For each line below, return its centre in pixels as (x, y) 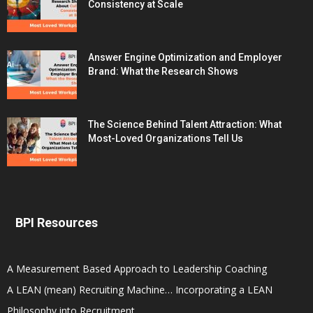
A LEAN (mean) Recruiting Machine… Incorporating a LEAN (140, 290)
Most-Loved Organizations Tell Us (166, 139)
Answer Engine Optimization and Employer (185, 58)
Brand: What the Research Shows (163, 72)
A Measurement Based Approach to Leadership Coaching (137, 269)
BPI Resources (57, 223)
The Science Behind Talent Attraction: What (185, 125)
